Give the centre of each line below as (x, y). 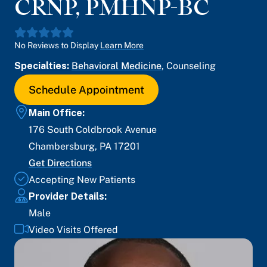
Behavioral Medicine (117, 66)
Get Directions (60, 163)
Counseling (191, 66)
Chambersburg (62, 146)
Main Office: (57, 113)
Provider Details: (68, 196)
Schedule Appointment (86, 90)
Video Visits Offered (73, 230)
